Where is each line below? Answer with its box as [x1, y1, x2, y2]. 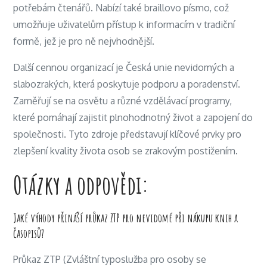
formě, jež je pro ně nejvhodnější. [13, 35, 155, 47]
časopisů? [13, 226, 45, 241]
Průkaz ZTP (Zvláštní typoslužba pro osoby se [13, 253, 207, 265]
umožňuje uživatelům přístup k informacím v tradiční [13, 18, 235, 30]
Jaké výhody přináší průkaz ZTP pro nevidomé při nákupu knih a [13, 210, 238, 225]
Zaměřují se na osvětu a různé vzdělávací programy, [13, 95, 232, 107]
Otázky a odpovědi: [13, 169, 149, 200]
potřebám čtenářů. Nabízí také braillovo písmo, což [13, 2, 229, 14]
